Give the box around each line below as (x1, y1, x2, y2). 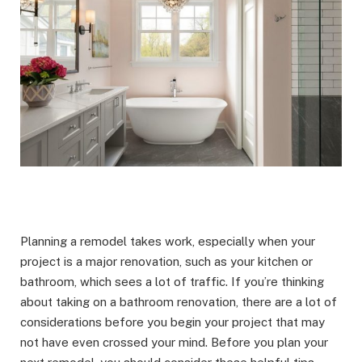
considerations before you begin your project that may (20, 315, 325, 330)
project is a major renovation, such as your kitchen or (20, 255, 313, 269)
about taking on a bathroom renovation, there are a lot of (20, 295, 337, 309)
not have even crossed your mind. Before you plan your (20, 335, 328, 350)
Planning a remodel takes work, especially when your (20, 234, 315, 249)
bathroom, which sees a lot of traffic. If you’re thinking (20, 275, 324, 289)
